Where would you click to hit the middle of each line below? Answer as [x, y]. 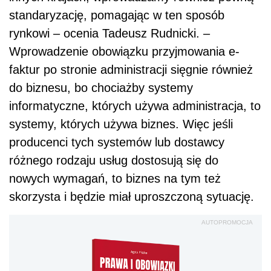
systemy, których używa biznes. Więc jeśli [121, 124]
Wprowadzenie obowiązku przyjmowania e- [124, 52]
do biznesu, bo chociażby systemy [101, 88]
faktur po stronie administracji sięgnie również [131, 70]
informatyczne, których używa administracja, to [135, 106]
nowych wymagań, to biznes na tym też [115, 179]
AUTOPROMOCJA [227, 223]
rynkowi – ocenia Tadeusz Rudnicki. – [109, 34]
